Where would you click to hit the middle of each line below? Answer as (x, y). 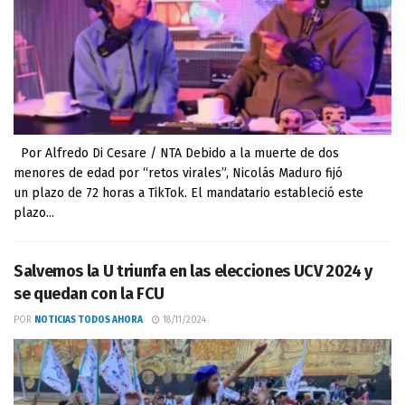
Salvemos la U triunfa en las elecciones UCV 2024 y (193, 271)
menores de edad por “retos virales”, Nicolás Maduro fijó (178, 173)
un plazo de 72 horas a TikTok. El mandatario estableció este (188, 193)
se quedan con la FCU (89, 294)
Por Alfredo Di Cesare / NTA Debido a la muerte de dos (176, 153)
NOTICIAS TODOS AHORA (89, 320)
